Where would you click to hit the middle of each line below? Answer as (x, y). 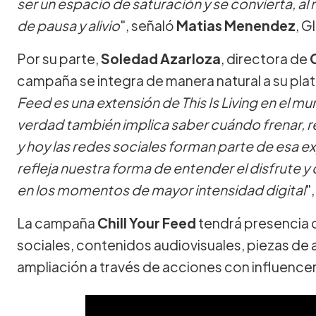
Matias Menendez (236, 25)
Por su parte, (59, 58)
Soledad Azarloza (161, 58)
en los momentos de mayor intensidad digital (161, 189)
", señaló (148, 25)
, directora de (265, 58)
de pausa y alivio (68, 25)
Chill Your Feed (147, 223)
